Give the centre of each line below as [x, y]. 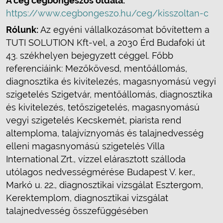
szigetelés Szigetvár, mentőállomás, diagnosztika [109, 94]
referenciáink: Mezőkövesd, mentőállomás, [97, 68]
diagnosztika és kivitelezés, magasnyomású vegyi [111, 81]
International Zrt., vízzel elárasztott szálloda [96, 159]
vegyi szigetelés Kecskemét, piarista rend [94, 120]
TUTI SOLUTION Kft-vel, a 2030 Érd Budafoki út [106, 43]
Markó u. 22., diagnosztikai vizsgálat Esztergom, [105, 185]
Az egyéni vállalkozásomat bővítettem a [124, 30]
